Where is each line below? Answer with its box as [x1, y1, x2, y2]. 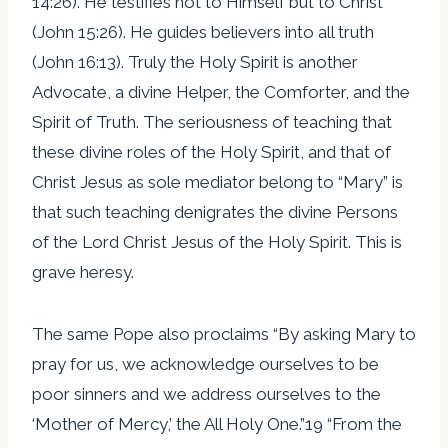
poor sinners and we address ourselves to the [32, 383, 381, 404]
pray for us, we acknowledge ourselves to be [32, 353, 379, 374]
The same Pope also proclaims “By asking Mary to [32, 323, 416, 344]
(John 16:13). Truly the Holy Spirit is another [32, 51, 358, 72]
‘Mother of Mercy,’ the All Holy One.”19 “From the [32, 413, 402, 434]
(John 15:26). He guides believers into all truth [32, 21, 374, 42]
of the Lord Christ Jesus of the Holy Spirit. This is [32, 231, 402, 252]
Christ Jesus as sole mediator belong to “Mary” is [32, 171, 403, 192]
